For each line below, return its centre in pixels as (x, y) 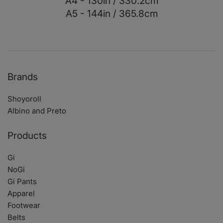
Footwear (24, 206)
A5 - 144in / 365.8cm (111, 14)
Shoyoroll (24, 99)
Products (27, 136)
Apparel (21, 194)
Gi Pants (22, 182)
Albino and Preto (37, 111)
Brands (23, 77)
